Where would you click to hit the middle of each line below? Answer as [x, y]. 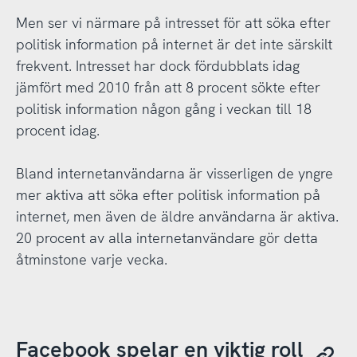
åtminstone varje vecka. [91, 259]
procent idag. [57, 130]
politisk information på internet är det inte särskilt [174, 44]
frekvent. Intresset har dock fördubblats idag [157, 65]
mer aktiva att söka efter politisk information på [168, 194]
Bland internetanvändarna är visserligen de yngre [174, 173]
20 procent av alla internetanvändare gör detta [167, 237]
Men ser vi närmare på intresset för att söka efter [173, 22]
